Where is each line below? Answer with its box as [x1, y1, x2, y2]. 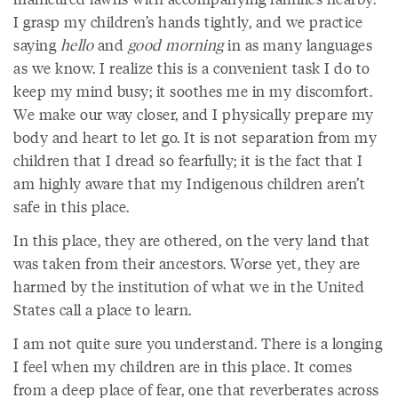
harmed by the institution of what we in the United [13, 275, 364, 297]
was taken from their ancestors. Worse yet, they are [13, 252, 361, 274]
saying [13, 34, 60, 55]
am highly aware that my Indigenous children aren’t [13, 172, 365, 194]
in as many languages [223, 34, 372, 55]
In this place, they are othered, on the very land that [13, 229, 370, 251]
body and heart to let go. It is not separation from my [13, 126, 377, 147]
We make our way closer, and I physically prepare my [13, 103, 374, 124]
